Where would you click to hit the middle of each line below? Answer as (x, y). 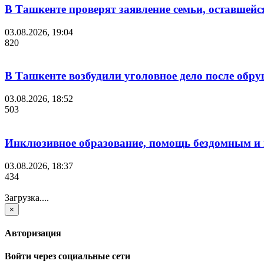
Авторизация (33, 233)
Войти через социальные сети (67, 256)
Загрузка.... (27, 197)
